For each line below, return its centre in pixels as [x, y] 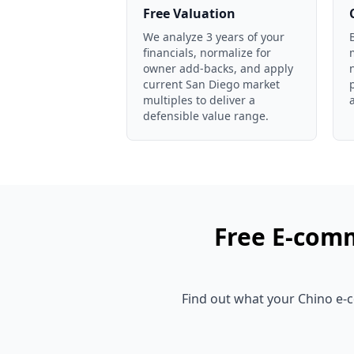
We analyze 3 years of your [214, 37]
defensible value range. [206, 116]
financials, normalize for [207, 53]
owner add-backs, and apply [218, 68]
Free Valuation [189, 13]
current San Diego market [211, 84]
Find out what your [240, 299]
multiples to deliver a [199, 100]
